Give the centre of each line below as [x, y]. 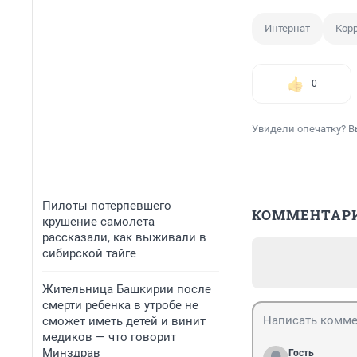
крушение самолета [98, 222]
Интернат [287, 29]
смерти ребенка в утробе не [120, 305]
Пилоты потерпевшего [107, 206]
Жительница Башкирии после [127, 289]
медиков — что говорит [109, 337]
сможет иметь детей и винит [124, 321]
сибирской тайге [89, 253]
